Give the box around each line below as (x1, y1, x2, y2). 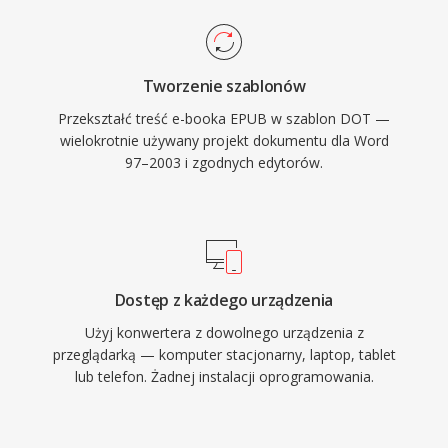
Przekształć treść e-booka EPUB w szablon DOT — (58, 109, 390, 128)
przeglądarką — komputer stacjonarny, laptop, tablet (52, 345, 396, 364)
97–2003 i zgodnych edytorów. (125, 153, 323, 172)
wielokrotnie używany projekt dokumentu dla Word (59, 131, 389, 150)
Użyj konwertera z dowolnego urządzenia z (84, 323, 364, 342)
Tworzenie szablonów (142, 75, 306, 97)
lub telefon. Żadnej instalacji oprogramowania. (74, 367, 374, 386)
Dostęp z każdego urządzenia (114, 289, 334, 311)
